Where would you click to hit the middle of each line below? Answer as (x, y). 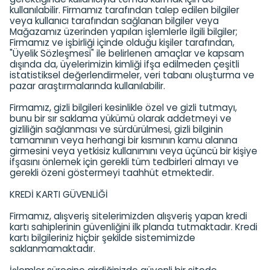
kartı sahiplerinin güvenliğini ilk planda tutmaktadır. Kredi (133, 227)
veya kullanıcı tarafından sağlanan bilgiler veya (114, 21)
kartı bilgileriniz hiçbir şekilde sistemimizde (102, 238)
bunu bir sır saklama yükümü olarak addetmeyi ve (121, 118)
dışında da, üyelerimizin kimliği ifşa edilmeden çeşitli (124, 64)
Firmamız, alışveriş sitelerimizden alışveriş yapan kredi (128, 216)
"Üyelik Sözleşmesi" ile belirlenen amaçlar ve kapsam (127, 53)
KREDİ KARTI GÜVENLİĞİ (59, 194)
